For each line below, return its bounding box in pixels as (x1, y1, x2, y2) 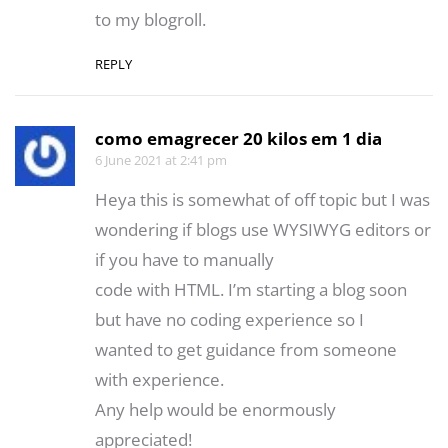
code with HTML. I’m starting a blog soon (95, 277, 407, 301)
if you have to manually (95, 247, 274, 271)
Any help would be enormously (95, 397, 336, 421)
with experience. (95, 367, 224, 391)
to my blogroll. (95, 7, 206, 31)
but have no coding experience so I (95, 307, 364, 331)
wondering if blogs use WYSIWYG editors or (95, 217, 431, 241)
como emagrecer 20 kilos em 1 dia (95, 126, 382, 150)
